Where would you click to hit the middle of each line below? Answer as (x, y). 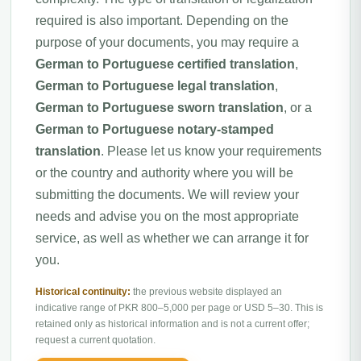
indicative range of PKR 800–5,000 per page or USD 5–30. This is (179, 308)
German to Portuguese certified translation (165, 64)
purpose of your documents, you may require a (167, 42)
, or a (298, 108)
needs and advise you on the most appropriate (167, 216)
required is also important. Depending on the (162, 21)
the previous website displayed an (206, 292)
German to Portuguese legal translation (155, 86)
